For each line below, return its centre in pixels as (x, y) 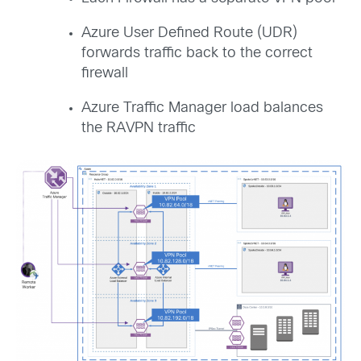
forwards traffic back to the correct (197, 54)
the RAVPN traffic (139, 129)
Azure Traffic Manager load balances (202, 109)
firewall (105, 74)
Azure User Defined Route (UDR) (189, 34)
